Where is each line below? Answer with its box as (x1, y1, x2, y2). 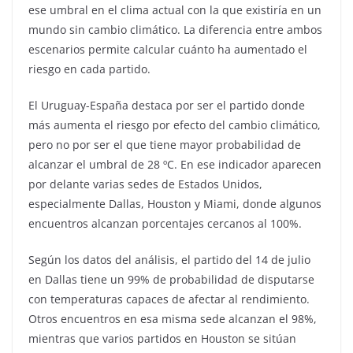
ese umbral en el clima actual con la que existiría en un (28, 2, 321, 18)
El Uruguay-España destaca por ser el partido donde (28, 98, 305, 113)
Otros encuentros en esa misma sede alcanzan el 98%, (28, 311, 317, 327)
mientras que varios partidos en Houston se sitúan (28, 331, 296, 347)
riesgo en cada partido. (28, 61, 150, 77)
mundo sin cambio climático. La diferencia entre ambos (28, 22, 322, 38)
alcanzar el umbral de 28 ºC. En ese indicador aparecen (28, 157, 321, 173)
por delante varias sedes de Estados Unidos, (28, 176, 262, 192)
